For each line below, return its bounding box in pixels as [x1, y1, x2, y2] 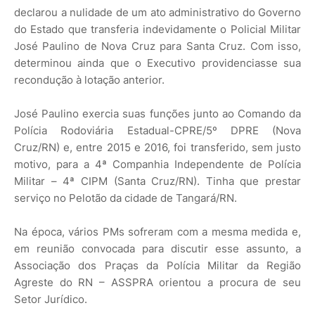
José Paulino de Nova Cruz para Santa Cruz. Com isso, [14, 39, 301, 53]
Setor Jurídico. [14, 292, 90, 306]
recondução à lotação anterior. [14, 72, 167, 86]
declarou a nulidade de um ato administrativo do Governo [14, 5, 301, 19]
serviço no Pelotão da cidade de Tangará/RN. [14, 191, 240, 205]
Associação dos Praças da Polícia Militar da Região [14, 258, 301, 272]
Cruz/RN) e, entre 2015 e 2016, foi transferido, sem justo [14, 140, 301, 154]
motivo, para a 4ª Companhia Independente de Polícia [14, 157, 301, 171]
